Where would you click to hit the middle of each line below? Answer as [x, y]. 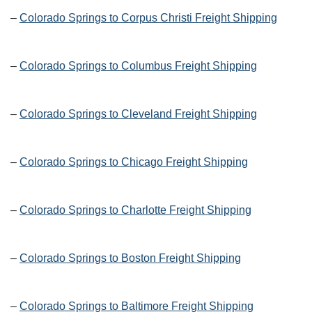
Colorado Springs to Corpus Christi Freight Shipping [148, 18]
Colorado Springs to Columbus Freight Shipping [138, 66]
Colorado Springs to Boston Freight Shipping [130, 258]
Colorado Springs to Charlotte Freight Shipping [135, 210]
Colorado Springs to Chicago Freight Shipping [134, 162]
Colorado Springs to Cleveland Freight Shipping [138, 114]
